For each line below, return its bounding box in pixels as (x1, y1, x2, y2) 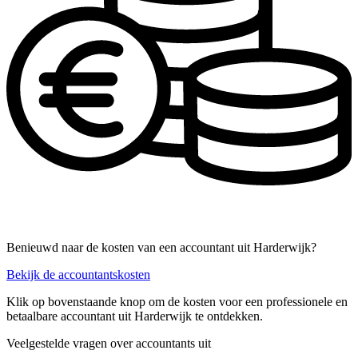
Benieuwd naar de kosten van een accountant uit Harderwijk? (6, 240, 316, 254)
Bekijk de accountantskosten (6, 267, 150, 281)
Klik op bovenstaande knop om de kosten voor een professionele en (6, 294, 348, 308)
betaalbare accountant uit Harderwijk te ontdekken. (6, 308, 263, 323)
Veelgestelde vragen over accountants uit (6, 336, 211, 350)
